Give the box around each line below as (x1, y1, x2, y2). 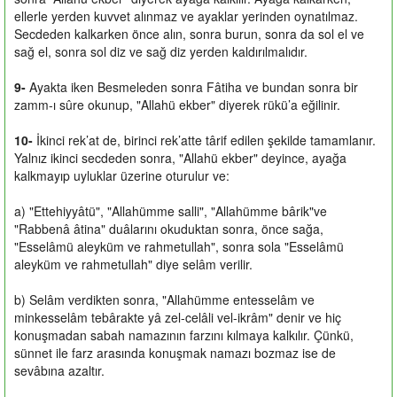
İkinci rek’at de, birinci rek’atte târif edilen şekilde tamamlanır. (36, 130, 376, 149)
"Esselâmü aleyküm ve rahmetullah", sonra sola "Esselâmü (14, 237, 344, 255)
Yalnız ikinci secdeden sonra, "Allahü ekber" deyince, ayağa (14, 148, 346, 167)
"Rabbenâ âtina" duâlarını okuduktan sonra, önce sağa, (14, 219, 323, 237)
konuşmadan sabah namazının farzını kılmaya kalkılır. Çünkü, (14, 325, 354, 344)
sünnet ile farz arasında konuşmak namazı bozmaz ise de (14, 343, 336, 362)
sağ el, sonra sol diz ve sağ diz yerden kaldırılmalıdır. (14, 42, 307, 60)
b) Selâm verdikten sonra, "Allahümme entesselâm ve (14, 290, 315, 308)
